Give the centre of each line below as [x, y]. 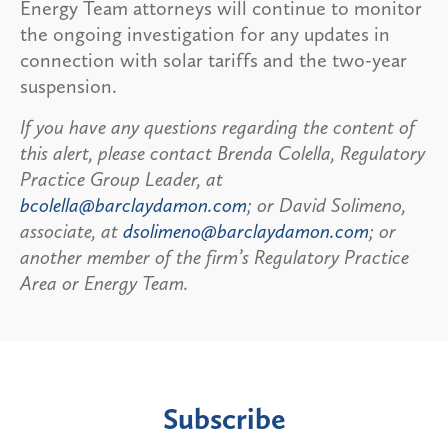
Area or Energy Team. [104, 282]
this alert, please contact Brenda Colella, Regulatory [222, 152]
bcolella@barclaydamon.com [133, 204]
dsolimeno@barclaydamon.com [246, 230]
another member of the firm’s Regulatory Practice [214, 256]
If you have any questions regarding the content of [217, 126]
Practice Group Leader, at [121, 178]
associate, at [71, 230]
